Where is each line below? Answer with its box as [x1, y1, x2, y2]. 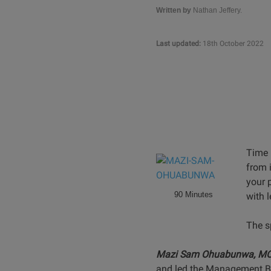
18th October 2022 [200, 39, 264, 48]
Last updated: [155, 39, 201, 48]
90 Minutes [174, 190, 213, 200]
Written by [155, 6, 191, 15]
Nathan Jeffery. [191, 6, 242, 15]
